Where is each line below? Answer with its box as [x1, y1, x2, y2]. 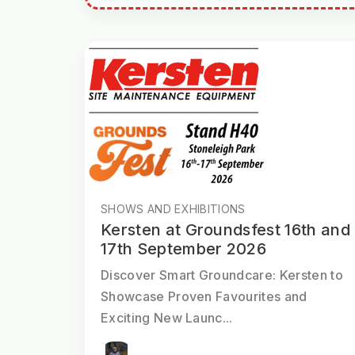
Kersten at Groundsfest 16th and [101, 220, 350, 240]
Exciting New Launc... [101, 310, 233, 326]
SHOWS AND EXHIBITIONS [101, 202, 246, 216]
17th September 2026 [101, 239, 267, 259]
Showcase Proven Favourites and [101, 288, 307, 305]
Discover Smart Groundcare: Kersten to [101, 267, 343, 284]
